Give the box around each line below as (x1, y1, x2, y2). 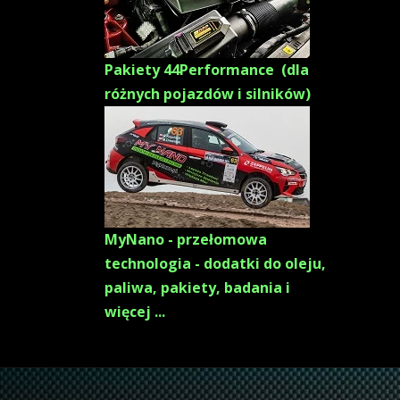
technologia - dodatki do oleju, (104, 254, 326, 273)
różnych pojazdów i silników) (104, 84, 311, 104)
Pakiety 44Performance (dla (104, 60, 309, 79)
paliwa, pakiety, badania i (104, 278, 290, 297)
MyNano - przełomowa (104, 229, 267, 249)
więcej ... (104, 302, 165, 321)
